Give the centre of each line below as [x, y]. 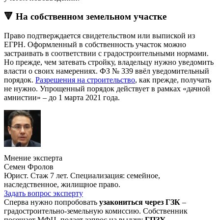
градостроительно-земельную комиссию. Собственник [96, 211]
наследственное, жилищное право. [62, 184]
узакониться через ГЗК [140, 202]
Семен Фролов [29, 166]
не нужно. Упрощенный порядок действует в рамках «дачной [107, 88]
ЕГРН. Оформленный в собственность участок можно [95, 44]
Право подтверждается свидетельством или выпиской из [99, 35]
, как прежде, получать [173, 80]
